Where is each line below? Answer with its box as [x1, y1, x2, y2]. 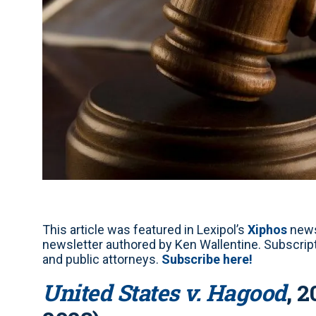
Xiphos [248, 221, 287, 237]
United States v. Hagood [42, 276, 286, 308]
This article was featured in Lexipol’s [42, 221, 248, 237]
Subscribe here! [162, 251, 253, 267]
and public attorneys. [42, 251, 162, 267]
